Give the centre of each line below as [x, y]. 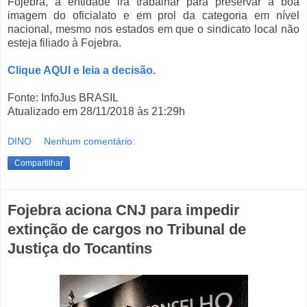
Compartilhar [39, 163]
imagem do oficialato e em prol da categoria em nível [153, 16]
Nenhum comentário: [90, 142]
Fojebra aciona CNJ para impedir [124, 210]
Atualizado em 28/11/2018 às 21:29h [96, 112]
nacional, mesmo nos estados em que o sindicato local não [153, 29]
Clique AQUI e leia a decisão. [82, 71]
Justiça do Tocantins [80, 249]
